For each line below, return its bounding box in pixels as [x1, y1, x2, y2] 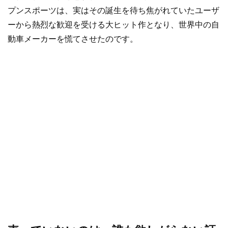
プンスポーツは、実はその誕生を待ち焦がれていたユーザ [8, 6, 219, 15]
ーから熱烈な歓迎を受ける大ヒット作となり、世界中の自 [8, 20, 219, 29]
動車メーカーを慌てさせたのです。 [8, 34, 138, 43]
